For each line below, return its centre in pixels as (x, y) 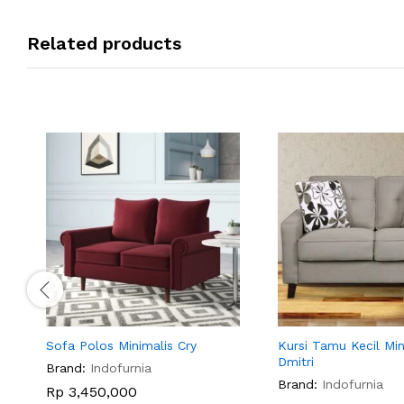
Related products (104, 43)
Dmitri (296, 361)
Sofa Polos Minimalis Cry (121, 345)
